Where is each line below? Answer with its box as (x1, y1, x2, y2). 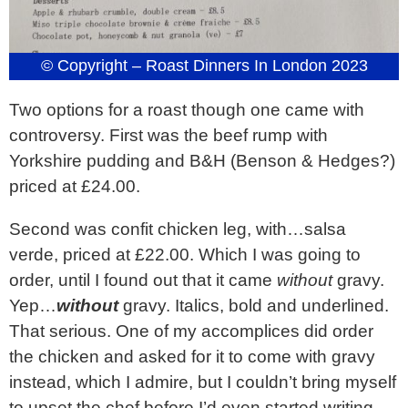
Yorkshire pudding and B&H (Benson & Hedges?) (9, 150, 395, 170)
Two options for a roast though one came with (9, 99, 364, 119)
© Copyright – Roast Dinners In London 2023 (40, 56, 368, 75)
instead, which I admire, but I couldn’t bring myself (9, 372, 396, 393)
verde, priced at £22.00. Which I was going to (9, 245, 361, 265)
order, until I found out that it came (9, 270, 277, 291)
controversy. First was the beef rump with (9, 125, 328, 145)
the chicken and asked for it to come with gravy (9, 347, 375, 367)
